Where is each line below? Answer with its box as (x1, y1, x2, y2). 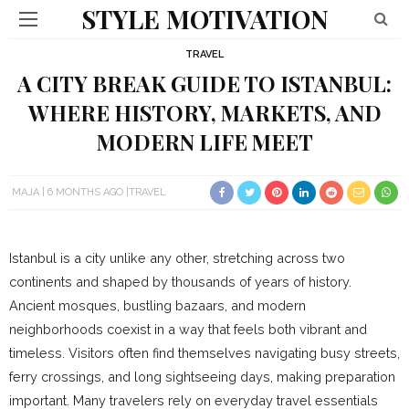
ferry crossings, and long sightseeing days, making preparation (9, 369, 395, 385)
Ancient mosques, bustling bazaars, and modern (9, 298, 306, 314)
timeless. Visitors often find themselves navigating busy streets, (9, 345, 400, 362)
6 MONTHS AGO (47, 186, 123, 198)
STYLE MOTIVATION (80, 2, 329, 36)
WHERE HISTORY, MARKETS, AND (27, 99, 382, 127)
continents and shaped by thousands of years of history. (9, 274, 351, 290)
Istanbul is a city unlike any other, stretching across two (9, 250, 345, 267)
